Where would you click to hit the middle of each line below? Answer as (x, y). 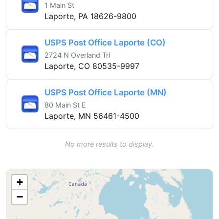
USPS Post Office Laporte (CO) (105, 42)
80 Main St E (65, 105)
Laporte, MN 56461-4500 (92, 116)
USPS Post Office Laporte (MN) (106, 92)
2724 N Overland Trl (77, 55)
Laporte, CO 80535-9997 (92, 66)
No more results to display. (109, 144)
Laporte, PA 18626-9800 (90, 16)
